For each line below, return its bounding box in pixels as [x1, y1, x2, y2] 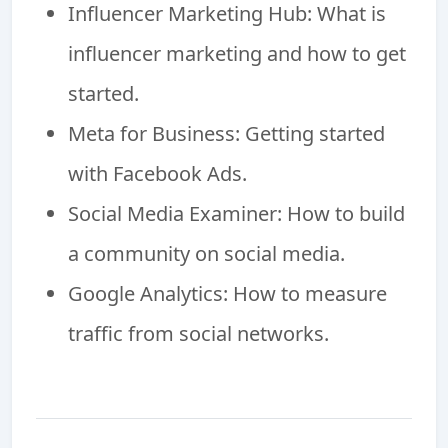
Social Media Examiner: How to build [68, 199, 405, 227]
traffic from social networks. [68, 319, 329, 347]
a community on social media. [68, 239, 345, 267]
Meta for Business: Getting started [68, 119, 385, 147]
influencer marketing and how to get [68, 39, 406, 67]
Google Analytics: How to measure [68, 279, 387, 307]
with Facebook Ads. [68, 159, 247, 187]
